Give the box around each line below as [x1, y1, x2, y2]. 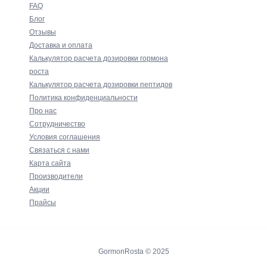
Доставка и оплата [29, 41, 92, 49]
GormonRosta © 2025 [98, 247, 169, 256]
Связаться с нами [29, 146, 89, 154]
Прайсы [29, 198, 56, 207]
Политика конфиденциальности [29, 94, 138, 102]
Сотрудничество [29, 120, 85, 128]
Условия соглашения [29, 133, 100, 141]
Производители [29, 172, 83, 181]
